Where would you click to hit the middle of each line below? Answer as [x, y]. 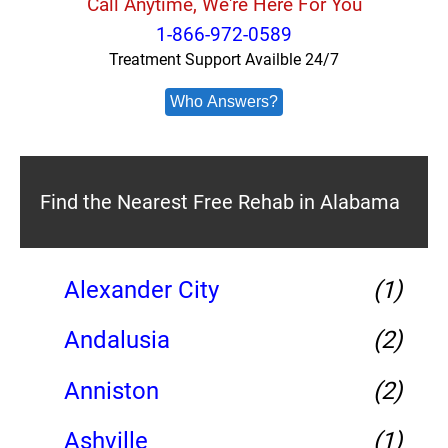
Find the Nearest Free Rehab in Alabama [220, 202]
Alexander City [141, 290]
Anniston [111, 390]
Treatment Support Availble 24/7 [224, 59]
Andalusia [117, 340]
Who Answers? [224, 101]
